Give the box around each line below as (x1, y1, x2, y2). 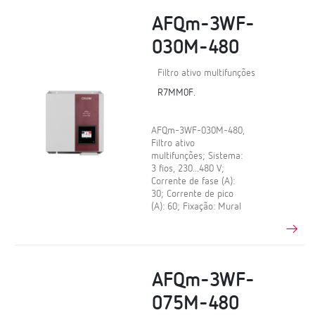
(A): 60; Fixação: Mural (151, 202, 242, 212)
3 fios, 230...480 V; (151, 164, 225, 174)
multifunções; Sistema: (151, 151, 243, 162)
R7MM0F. (157, 88, 196, 98)
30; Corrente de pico (151, 189, 234, 200)
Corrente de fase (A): (151, 176, 236, 187)
